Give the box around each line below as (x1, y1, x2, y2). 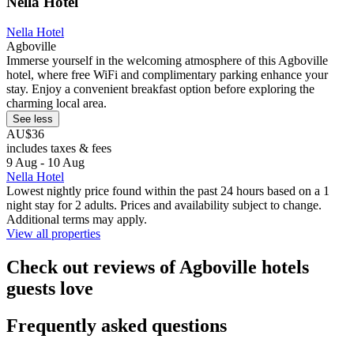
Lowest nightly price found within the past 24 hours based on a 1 (6, 184, 330, 198)
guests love (6, 278, 93, 299)
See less (13, 113, 53, 126)
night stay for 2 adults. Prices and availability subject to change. (6, 198, 322, 213)
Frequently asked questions (6, 315, 227, 337)
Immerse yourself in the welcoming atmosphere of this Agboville (6, 54, 328, 68)
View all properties (6, 227, 100, 241)
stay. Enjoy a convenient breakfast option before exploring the (6, 82, 314, 96)
